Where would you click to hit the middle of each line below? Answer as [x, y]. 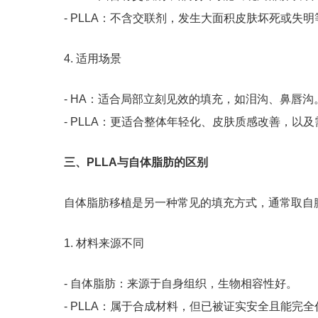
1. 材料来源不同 [104, 243]
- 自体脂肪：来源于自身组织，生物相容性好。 [181, 284]
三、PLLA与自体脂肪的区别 [136, 163]
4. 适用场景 [93, 59]
